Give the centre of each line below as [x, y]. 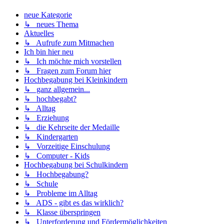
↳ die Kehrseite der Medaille [72, 127]
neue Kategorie [48, 14]
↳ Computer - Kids [57, 155]
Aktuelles [39, 33]
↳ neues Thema [51, 24]
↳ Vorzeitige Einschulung [67, 146]
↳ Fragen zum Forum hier [67, 70]
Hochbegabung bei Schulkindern [76, 164]
